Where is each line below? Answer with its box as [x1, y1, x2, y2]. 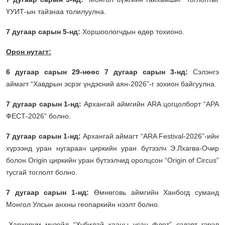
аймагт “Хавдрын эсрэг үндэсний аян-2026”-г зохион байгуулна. [6, 79, 216, 88]
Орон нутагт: [6, 47, 51, 56]
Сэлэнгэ [188, 67, 219, 76]
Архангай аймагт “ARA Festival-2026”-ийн [80, 132, 219, 140]
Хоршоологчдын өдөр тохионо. [80, 27, 184, 36]
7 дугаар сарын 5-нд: [6, 27, 80, 36]
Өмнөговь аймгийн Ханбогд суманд [89, 188, 219, 196]
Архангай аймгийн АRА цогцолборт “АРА [81, 99, 219, 108]
